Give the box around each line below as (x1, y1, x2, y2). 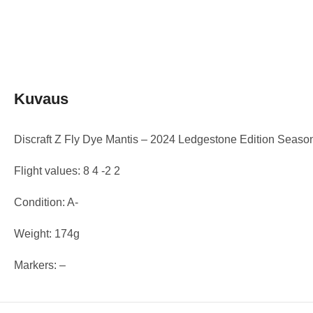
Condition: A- (14, 196, 78, 208)
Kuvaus (14, 89, 68, 108)
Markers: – (14, 259, 66, 271)
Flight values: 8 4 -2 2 (14, 164, 120, 177)
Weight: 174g (14, 227, 80, 240)
